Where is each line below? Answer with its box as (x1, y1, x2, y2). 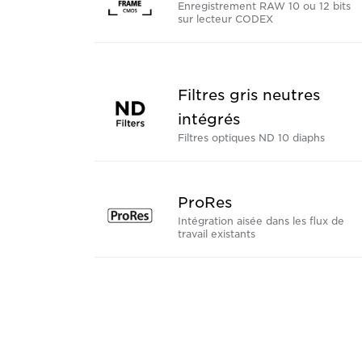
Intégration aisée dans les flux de (178, 215, 344, 228)
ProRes (178, 194, 232, 212)
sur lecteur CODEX (178, 13, 273, 26)
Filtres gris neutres (178, 86, 320, 104)
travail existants (178, 228, 255, 241)
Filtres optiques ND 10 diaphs (178, 132, 325, 145)
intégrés (178, 111, 240, 128)
